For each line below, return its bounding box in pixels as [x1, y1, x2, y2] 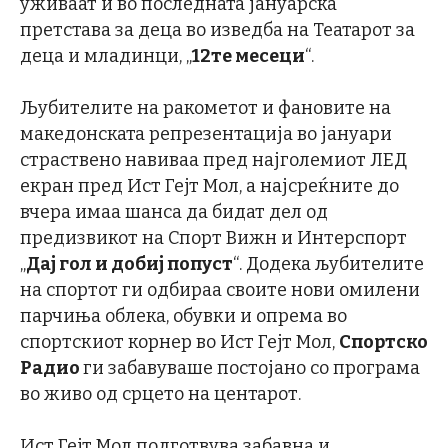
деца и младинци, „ [20, 45, 192, 67]
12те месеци [192, 45, 305, 67]
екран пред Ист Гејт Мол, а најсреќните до [20, 175, 399, 197]
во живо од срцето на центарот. [20, 383, 301, 405]
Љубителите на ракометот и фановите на [20, 97, 391, 119]
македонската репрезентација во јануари [20, 123, 392, 145]
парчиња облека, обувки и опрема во [20, 305, 347, 327]
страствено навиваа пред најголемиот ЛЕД [20, 149, 407, 171]
